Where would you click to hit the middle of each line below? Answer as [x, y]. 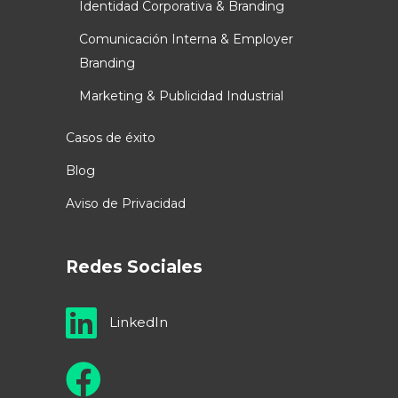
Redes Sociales [134, 267]
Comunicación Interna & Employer [186, 39]
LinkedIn [139, 322]
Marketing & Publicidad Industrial [181, 96]
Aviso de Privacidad [126, 203]
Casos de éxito [111, 137]
